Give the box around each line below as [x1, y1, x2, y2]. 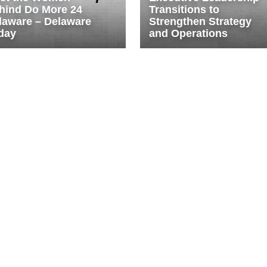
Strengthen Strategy [148, 15, 252, 28]
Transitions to [148, 4, 219, 16]
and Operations [148, 27, 228, 40]
